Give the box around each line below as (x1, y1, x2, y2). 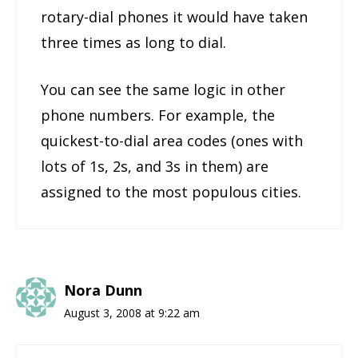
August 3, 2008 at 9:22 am (64, 305, 200, 321)
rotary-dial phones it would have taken (41, 7, 308, 27)
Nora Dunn (64, 280, 142, 300)
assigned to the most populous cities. (41, 182, 301, 202)
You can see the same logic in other (41, 80, 285, 100)
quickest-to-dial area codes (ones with (41, 131, 303, 151)
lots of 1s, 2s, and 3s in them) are (41, 157, 268, 177)
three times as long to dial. (41, 33, 226, 53)
